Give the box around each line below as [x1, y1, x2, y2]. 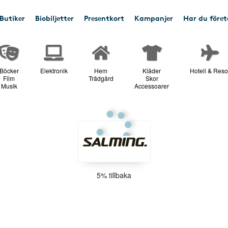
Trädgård [88, 74, 113, 82]
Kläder [142, 66, 161, 75]
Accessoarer [134, 81, 169, 90]
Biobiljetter [35, 13, 74, 23]
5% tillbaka [97, 170, 131, 180]
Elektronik [40, 66, 68, 75]
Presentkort [84, 13, 124, 23]
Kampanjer [134, 13, 173, 23]
